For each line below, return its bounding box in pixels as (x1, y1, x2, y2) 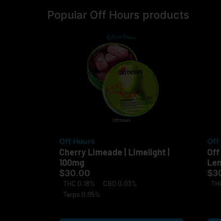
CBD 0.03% (103, 179, 137, 188)
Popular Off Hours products (47, 8, 189, 22)
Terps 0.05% (63, 190, 101, 199)
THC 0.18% (63, 179, 95, 188)
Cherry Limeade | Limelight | (59, 147, 170, 158)
